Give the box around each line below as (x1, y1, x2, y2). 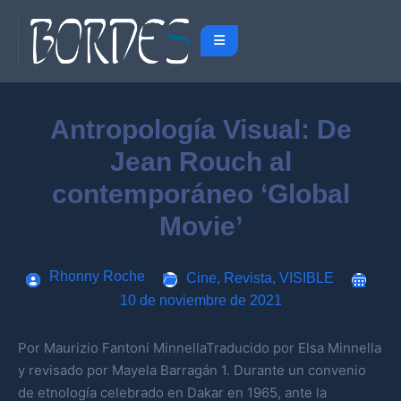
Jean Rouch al (109, 146, 292, 176)
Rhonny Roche (49, 268, 145, 284)
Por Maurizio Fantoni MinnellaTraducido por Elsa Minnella (18, 338, 381, 356)
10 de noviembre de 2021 (119, 292, 282, 308)
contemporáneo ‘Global (51, 178, 350, 209)
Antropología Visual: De (49, 114, 352, 144)
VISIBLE (279, 269, 334, 286)
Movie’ (158, 210, 243, 241)
